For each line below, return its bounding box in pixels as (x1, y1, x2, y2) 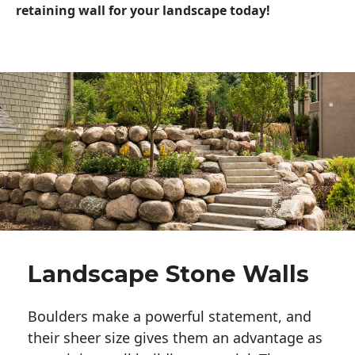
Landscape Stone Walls (28, 259, 309, 288)
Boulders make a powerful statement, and (28, 306, 311, 326)
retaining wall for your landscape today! (16, 2, 270, 20)
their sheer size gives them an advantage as (28, 327, 323, 347)
